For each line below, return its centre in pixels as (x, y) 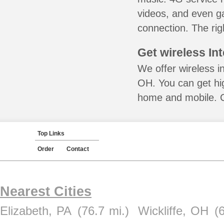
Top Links (51, 133)
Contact (78, 149)
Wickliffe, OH (173, 211)
